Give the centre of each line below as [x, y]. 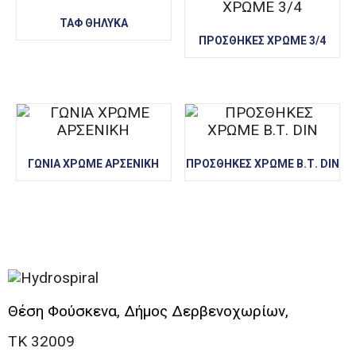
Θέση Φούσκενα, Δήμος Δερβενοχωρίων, [148, 311]
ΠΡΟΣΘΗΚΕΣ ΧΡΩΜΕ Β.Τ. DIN [262, 163]
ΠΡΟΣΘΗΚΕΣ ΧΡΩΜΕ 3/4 [263, 40]
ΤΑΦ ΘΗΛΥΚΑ [93, 23]
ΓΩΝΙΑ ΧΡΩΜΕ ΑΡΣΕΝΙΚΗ [94, 163]
